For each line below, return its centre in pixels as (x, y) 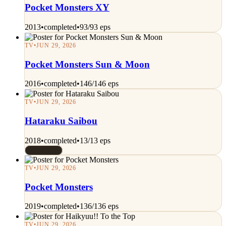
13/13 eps (95, 140)
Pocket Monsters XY (67, 8)
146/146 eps (99, 84)
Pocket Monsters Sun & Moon (87, 64)
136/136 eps (99, 206)
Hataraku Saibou (61, 121)
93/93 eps (95, 27)
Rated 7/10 (44, 150)
